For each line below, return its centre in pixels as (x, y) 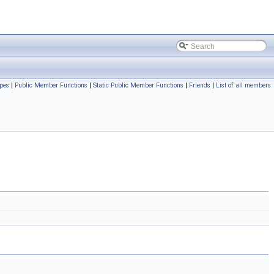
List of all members (243, 85)
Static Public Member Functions (138, 85)
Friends (200, 85)
